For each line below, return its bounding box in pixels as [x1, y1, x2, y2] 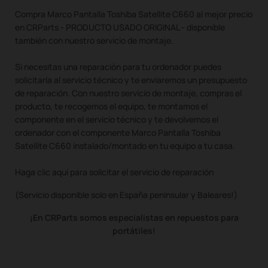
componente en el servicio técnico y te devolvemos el [15, 113, 218, 125]
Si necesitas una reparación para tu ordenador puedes [15, 60, 221, 72]
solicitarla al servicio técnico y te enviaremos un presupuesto [15, 74, 247, 86]
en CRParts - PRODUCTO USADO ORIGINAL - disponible [15, 21, 225, 33]
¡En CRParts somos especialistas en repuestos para [29, 211, 239, 223]
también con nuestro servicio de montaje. [15, 34, 173, 46]
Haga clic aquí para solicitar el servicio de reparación [15, 166, 214, 178]
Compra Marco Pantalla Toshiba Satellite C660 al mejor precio [15, 8, 252, 20]
